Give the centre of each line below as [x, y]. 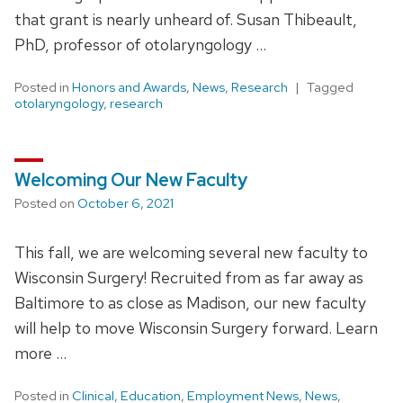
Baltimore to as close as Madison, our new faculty [190, 302]
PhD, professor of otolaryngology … [140, 44]
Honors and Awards [129, 87]
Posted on [46, 203]
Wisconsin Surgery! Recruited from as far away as [189, 277]
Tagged [330, 87]
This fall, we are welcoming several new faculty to [191, 252]
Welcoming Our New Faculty [131, 179]
